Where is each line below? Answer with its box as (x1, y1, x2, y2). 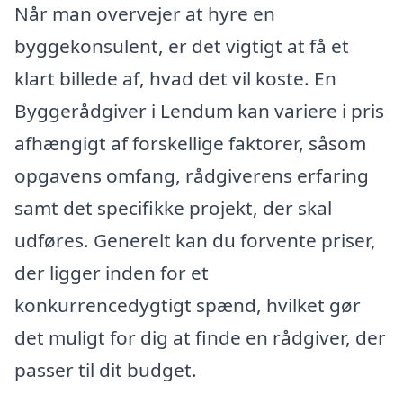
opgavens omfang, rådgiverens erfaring (14, 163, 369, 189)
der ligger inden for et (14, 260, 209, 286)
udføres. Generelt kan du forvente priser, (14, 228, 376, 254)
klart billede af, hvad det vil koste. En (14, 66, 336, 92)
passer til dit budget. (14, 357, 197, 383)
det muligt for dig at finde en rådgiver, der (14, 325, 386, 351)
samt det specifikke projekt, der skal (14, 195, 332, 221)
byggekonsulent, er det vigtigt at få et (14, 33, 349, 59)
